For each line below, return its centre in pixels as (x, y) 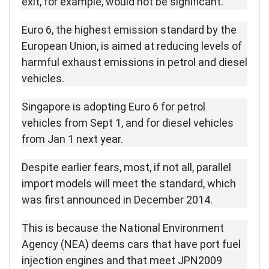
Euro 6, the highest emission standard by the (129, 30)
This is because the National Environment (123, 228)
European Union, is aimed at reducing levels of (132, 46)
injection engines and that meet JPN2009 (122, 261)
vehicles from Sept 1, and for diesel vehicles (128, 123)
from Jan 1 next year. (72, 139)
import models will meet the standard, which (129, 184)
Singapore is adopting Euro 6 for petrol (113, 107)
